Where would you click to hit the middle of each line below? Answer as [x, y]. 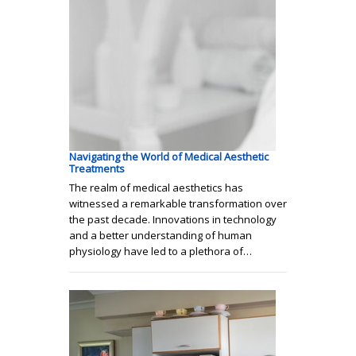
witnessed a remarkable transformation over [178, 204]
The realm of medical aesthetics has [156, 188]
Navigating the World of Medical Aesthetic [169, 157]
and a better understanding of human [161, 236]
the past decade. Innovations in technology [173, 220]
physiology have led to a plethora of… [161, 252]
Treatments [97, 169]
